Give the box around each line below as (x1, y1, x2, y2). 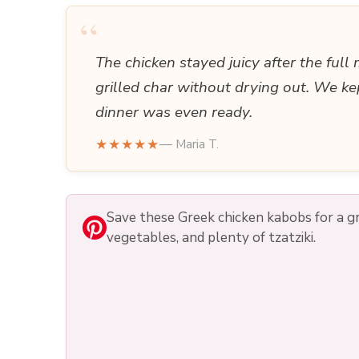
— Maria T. (159, 135, 219, 154)
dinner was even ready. (95, 102, 252, 123)
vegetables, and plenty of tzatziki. (107, 228, 316, 248)
